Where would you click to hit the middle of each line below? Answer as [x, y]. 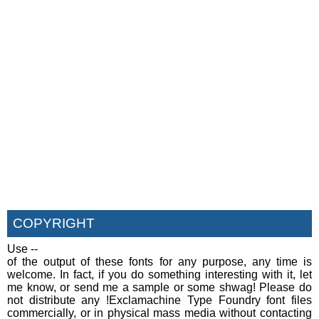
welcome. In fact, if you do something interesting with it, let [159, 274]
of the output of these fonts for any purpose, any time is [159, 261]
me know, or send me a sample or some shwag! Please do [159, 287]
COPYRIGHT [54, 223]
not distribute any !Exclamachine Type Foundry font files [159, 300]
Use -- [22, 249]
